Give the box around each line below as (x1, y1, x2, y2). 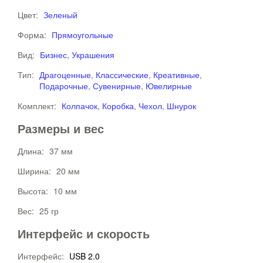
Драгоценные (39, 69, 91, 80)
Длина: (18, 145, 46, 157)
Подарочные (39, 80, 88, 92)
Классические (96, 69, 149, 80)
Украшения (72, 49, 114, 60)
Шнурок (167, 100, 196, 112)
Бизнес (40, 49, 67, 60)
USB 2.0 (69, 250, 100, 262)
